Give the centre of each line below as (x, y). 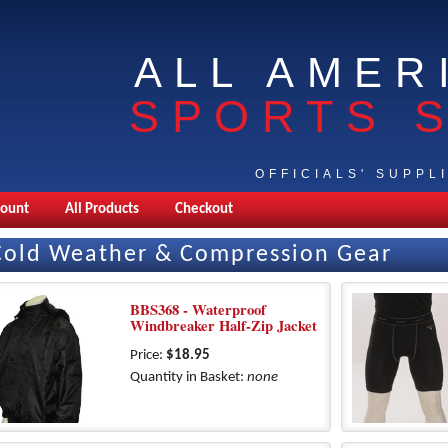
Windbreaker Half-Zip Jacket (223, 325)
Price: (148, 355)
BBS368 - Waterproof (198, 309)
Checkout (204, 209)
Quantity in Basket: (188, 377)
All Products (102, 209)
